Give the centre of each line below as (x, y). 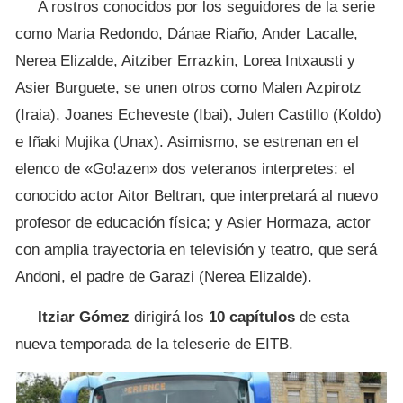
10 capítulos (252, 317)
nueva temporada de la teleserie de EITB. (154, 344)
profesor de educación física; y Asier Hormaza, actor (193, 222)
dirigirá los (169, 317)
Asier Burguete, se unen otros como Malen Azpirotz (188, 87)
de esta (322, 317)
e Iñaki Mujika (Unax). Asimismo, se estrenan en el (187, 141)
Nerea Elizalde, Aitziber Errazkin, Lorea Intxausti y (185, 60)
